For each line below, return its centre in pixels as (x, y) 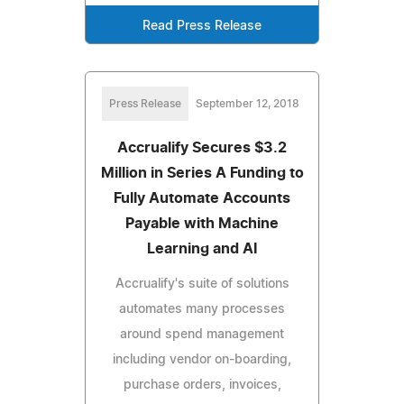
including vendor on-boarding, (202, 359)
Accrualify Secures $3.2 (202, 147)
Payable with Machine (202, 223)
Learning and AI (202, 248)
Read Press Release (202, 26)
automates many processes (202, 309)
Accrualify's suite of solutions (202, 284)
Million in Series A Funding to (202, 173)
